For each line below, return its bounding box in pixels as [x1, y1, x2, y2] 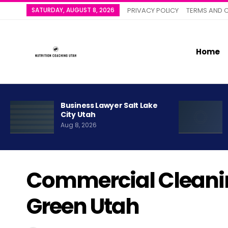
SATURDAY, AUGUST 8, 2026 [32, 6, 115, 14]
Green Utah [26, 191, 139, 221]
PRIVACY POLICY [127, 6, 179, 15]
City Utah [61, 109, 96, 120]
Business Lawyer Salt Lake [61, 100, 158, 111]
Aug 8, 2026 [61, 121, 97, 130]
